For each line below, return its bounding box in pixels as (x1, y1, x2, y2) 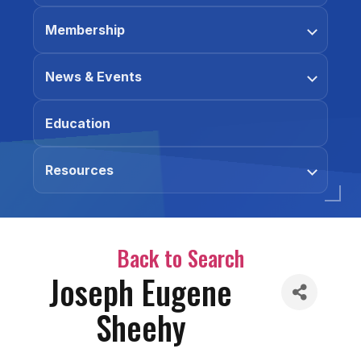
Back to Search (117, 242, 244, 274)
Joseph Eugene (49, 268, 233, 316)
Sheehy (95, 303, 186, 351)
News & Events (45, 68, 142, 85)
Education (45, 115, 110, 131)
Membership (45, 22, 125, 38)
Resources (45, 162, 114, 178)
